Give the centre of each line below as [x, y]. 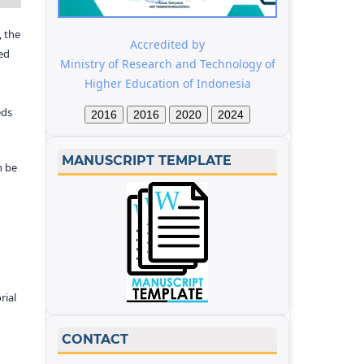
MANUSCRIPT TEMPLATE [147, 161]
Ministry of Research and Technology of [167, 64]
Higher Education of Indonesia [167, 84]
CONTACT [95, 340]
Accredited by [167, 45]
